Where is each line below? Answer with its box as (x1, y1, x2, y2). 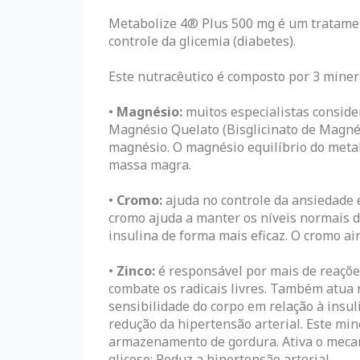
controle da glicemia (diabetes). (108, 31, 296, 50)
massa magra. (108, 155, 191, 174)
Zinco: (117, 261, 155, 280)
